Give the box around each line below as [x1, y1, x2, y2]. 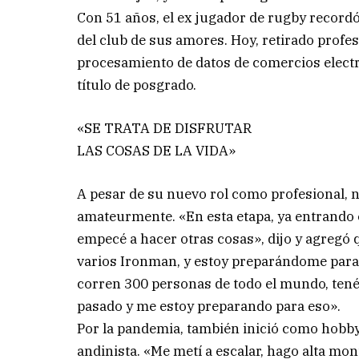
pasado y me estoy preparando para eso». [77, 296, 341, 315]
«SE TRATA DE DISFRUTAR [77, 119, 252, 137]
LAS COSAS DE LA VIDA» [77, 141, 236, 159]
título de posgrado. [77, 75, 197, 94]
